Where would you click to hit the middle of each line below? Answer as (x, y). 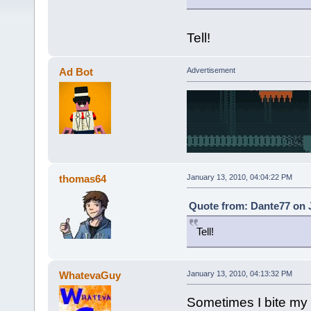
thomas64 (83, 178)
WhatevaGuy (90, 275)
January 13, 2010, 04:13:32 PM (239, 273)
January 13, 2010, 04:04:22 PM (239, 177)
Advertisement (211, 70)
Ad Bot (76, 72)
